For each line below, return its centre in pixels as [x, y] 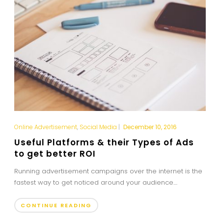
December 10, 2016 [150, 127]
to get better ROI [55, 154]
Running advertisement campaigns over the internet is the [108, 171]
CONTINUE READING [56, 206]
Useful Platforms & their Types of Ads [104, 143]
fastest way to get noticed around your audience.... [96, 183]
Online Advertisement [45, 127]
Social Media [98, 127]
